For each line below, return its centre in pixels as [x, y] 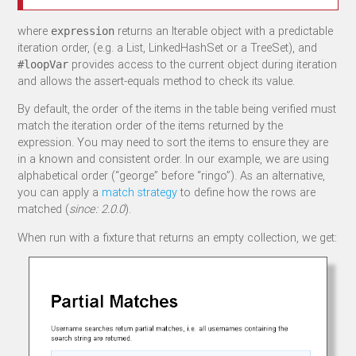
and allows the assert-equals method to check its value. [157, 80]
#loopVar [43, 64]
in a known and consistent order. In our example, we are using [174, 159]
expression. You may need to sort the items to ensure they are [173, 142]
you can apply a [60, 192]
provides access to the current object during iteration [203, 64]
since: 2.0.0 [97, 209]
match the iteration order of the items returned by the [151, 126]
